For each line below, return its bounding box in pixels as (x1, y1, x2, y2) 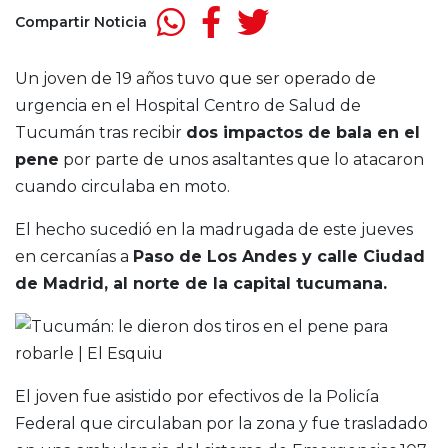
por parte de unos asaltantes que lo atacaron (59, 150, 424, 170)
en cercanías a (15, 247, 133, 267)
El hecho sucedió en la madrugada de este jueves (15, 220, 413, 240)
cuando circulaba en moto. (15, 177, 230, 197)
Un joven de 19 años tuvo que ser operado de (15, 69, 376, 89)
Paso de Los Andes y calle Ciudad (133, 247, 425, 267)
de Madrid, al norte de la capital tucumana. (15, 274, 387, 294)
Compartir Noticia (15, 12, 147, 31)
